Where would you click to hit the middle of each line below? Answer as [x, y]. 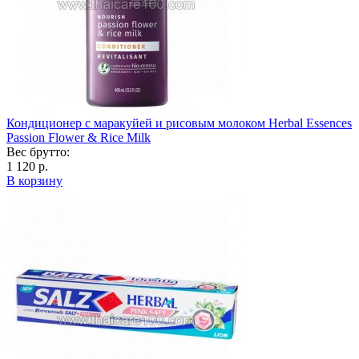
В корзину [34, 181]
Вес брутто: [38, 152]
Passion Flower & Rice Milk [79, 138]
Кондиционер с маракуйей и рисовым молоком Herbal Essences [179, 123]
